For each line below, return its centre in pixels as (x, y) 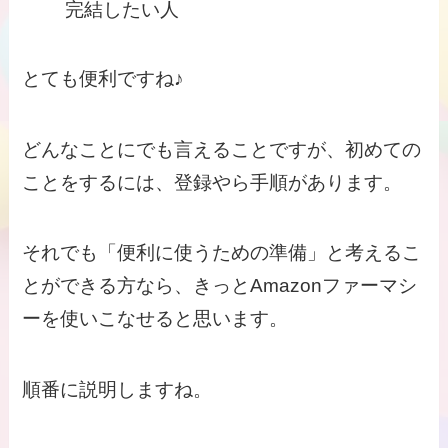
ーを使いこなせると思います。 (155, 319)
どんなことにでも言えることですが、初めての (222, 149)
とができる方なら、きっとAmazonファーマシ (220, 286)
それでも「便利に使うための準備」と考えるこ (222, 253)
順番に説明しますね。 (117, 389)
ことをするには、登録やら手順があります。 (212, 182)
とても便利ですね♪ (103, 78)
